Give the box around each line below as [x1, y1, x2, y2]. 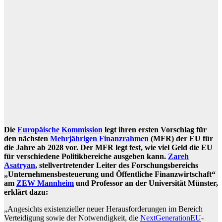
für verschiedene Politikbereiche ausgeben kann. [4, 152, 168, 161]
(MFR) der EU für [149, 134, 213, 143]
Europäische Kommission [17, 125, 103, 134]
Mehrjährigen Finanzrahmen [50, 134, 149, 143]
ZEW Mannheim [16, 179, 74, 188]
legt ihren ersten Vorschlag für [103, 125, 207, 134]
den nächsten [4, 134, 50, 143]
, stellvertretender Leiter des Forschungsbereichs [35, 161, 198, 170]
